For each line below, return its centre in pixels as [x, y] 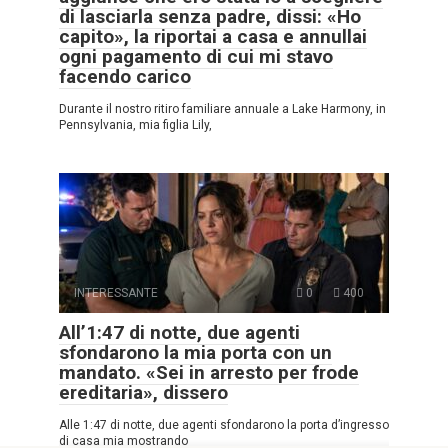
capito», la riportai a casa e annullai [213, 36]
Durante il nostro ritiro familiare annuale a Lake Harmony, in [222, 108]
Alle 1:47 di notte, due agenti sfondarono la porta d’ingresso [224, 424]
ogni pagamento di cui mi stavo [196, 56]
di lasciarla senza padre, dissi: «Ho [210, 16]
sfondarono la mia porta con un [195, 352]
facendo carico [125, 76]
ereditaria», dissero [143, 392]
